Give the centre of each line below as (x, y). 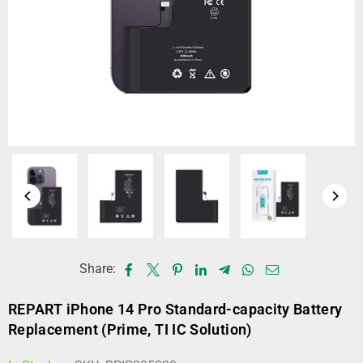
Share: (98, 269)
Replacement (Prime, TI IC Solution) (130, 329)
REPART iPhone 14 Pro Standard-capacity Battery (175, 309)
